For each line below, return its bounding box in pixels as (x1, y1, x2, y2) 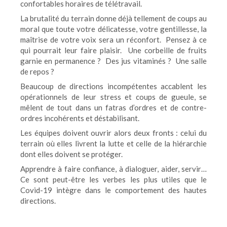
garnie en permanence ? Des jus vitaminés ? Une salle (20, 56, 207, 65)
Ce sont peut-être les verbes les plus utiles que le (20, 175, 207, 184)
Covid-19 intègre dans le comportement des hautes (20, 185, 207, 195)
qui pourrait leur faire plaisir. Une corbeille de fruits (20, 46, 207, 55)
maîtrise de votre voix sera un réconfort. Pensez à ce (20, 35, 207, 44)
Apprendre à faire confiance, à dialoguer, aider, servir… (20, 164, 207, 173)
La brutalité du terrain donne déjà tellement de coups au (20, 14, 207, 23)
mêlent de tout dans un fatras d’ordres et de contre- (20, 103, 207, 112)
